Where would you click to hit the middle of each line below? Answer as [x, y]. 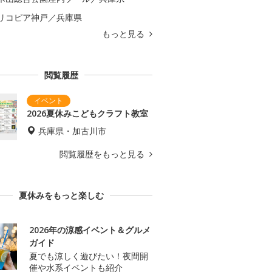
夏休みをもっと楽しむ [61, 195]
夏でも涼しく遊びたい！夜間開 [89, 256]
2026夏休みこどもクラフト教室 [87, 114]
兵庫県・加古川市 [72, 131]
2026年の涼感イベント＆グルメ [90, 230]
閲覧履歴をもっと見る [103, 154]
